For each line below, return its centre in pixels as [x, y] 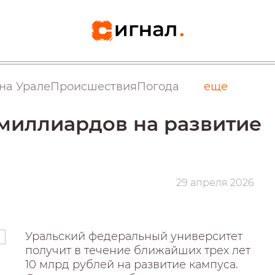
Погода [158, 87]
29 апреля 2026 [215, 183]
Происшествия [94, 87]
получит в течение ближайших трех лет [138, 250]
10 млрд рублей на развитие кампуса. [132, 265]
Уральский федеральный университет [134, 236]
